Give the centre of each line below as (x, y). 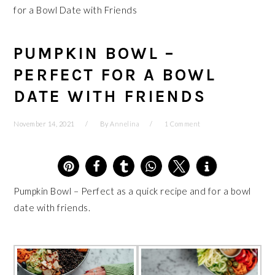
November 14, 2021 (44, 124)
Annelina (125, 124)
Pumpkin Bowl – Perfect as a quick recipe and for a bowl (132, 191)
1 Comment (183, 124)
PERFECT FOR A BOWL (115, 75)
